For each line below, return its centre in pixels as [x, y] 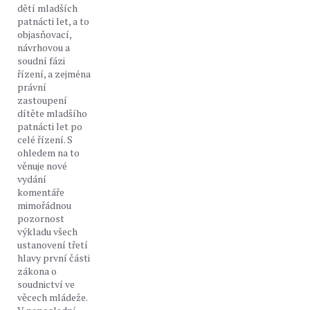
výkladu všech [47, 231]
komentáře [41, 192]
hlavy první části [54, 258]
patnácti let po [50, 126]
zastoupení [42, 100]
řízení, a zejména [54, 74]
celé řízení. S [45, 139]
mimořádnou [44, 205]
